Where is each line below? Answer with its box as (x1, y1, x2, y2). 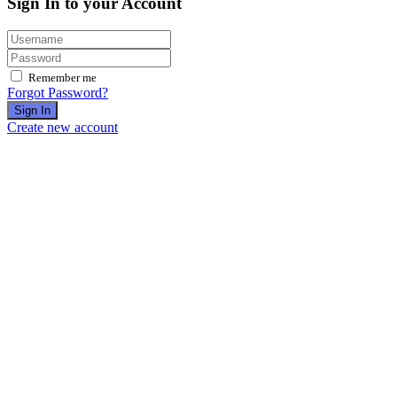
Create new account (7, 120, 118, 136)
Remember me (28, 71, 97, 85)
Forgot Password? (7, 85, 108, 101)
